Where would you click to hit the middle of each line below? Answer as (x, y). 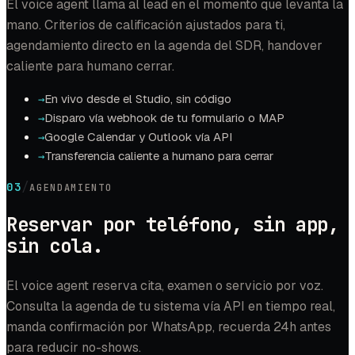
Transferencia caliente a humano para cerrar (159, 155)
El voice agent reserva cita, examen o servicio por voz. (165, 285)
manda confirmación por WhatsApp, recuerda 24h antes (169, 326)
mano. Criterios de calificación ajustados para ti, (146, 25)
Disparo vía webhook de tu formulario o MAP (164, 117)
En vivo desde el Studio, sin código (138, 98)
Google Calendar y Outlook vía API (138, 136)
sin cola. (55, 246)
